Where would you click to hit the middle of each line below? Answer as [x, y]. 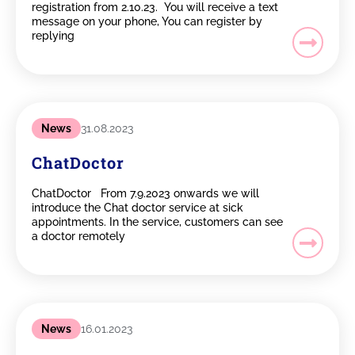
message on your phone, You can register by [147, 22]
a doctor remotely [78, 237]
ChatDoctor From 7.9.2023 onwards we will [145, 194]
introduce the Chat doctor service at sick [137, 208]
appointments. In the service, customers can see [157, 222]
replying [53, 36]
